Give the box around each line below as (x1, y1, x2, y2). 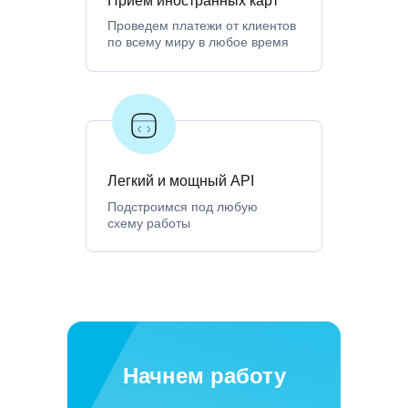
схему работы (107, 215, 190, 230)
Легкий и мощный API (107, 172, 254, 189)
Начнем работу (123, 362, 286, 388)
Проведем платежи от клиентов (107, 17, 296, 33)
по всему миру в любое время (107, 34, 289, 49)
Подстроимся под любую (107, 199, 258, 214)
